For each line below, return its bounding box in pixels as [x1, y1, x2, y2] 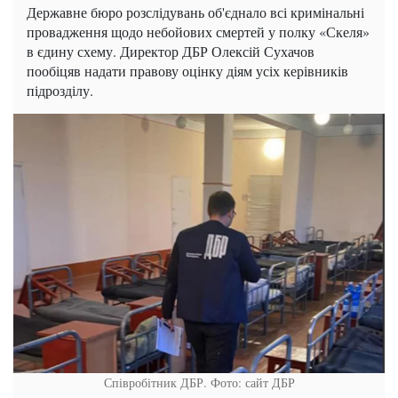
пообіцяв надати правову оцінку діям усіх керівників [27, 61, 348, 80]
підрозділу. [27, 81, 93, 99]
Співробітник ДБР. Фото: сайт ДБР [103, 374, 295, 392]
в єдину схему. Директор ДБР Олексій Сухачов [27, 42, 314, 60]
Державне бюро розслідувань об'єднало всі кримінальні [27, 3, 364, 21]
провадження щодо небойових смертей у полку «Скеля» [27, 22, 370, 41]
